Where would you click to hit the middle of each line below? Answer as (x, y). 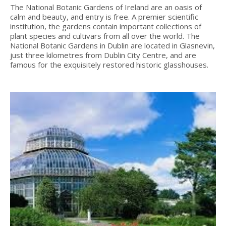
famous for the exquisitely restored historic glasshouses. (109, 64)
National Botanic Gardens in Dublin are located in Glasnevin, (112, 45)
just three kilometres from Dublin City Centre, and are (103, 55)
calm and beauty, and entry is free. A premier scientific (104, 16)
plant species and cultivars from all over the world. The (105, 36)
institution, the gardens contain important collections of (106, 26)
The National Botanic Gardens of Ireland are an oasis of (106, 7)
